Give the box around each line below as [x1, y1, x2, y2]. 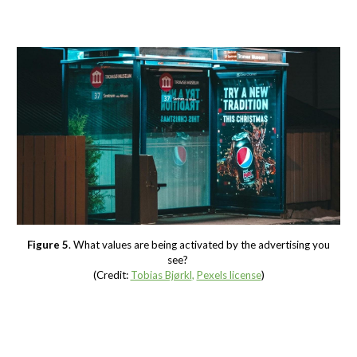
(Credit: [92, 268, 128, 281]
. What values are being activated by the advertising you [69, 237, 330, 251]
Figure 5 [27, 237, 69, 251]
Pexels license [196, 268, 261, 281]
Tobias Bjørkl [130, 268, 192, 281]
